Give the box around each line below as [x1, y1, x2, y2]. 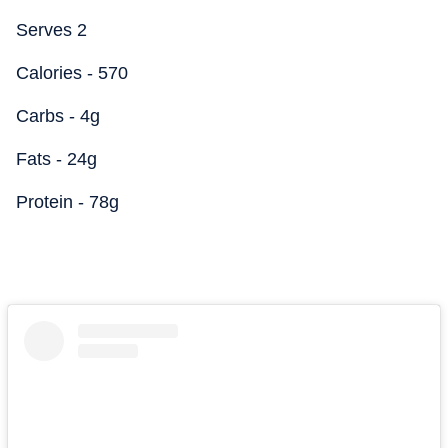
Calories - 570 [16, 63, 128, 83]
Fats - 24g [16, 149, 97, 169]
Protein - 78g [16, 192, 119, 212]
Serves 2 [16, 20, 87, 40]
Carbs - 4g [16, 106, 100, 126]
